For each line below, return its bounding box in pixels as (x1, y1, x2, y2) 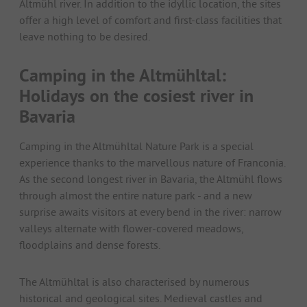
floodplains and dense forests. (19, 237, 160, 251)
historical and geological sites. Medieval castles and (19, 291, 262, 305)
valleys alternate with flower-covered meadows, (19, 221, 243, 235)
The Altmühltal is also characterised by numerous (19, 274, 249, 288)
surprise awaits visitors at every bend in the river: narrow (19, 204, 282, 219)
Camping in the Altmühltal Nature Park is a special (19, 138, 254, 153)
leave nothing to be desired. (19, 29, 150, 43)
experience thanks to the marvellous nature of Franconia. (19, 155, 285, 169)
